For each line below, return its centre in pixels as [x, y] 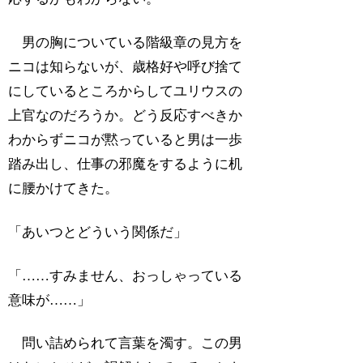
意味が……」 [50, 300]
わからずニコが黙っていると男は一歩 [126, 140]
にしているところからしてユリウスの [126, 92]
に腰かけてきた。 [64, 189]
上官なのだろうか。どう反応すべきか [126, 116]
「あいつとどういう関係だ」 [98, 232]
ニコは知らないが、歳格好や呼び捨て [126, 67]
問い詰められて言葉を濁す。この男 [126, 344]
